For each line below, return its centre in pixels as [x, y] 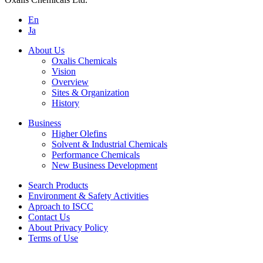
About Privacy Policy [68, 227]
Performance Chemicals [96, 155]
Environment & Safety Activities [88, 196]
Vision [64, 71]
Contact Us [49, 217]
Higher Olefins [79, 134]
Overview [70, 82]
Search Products [58, 185]
